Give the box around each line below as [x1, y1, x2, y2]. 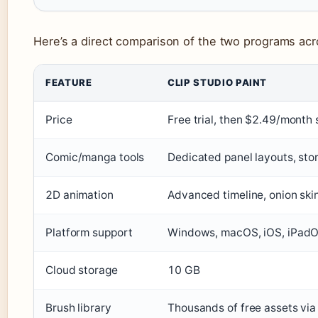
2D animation [45, 188, 114, 202]
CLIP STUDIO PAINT [168, 77, 268, 88]
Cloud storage [45, 263, 118, 277]
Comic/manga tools [45, 150, 145, 164]
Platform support [45, 226, 133, 239]
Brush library [45, 301, 111, 314]
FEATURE [45, 77, 92, 88]
